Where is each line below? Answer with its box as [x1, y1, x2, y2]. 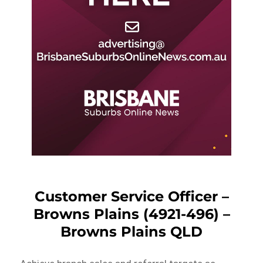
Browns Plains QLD [60, 222, 203, 240]
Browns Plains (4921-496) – [33, 205, 230, 222]
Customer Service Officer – [34, 187, 229, 205]
